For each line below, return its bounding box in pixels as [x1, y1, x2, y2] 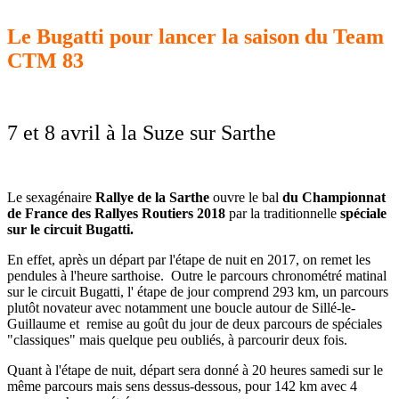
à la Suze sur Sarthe [106, 120, 276, 144]
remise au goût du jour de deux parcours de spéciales [83, 315, 382, 331]
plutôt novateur [7, 299, 95, 315]
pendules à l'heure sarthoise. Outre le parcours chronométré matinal [7, 267, 387, 283]
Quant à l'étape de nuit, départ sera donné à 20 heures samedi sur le [7, 362, 383, 378]
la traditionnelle [250, 205, 340, 221]
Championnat [302, 189, 386, 205]
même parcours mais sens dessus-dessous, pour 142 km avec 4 [7, 378, 357, 394]
